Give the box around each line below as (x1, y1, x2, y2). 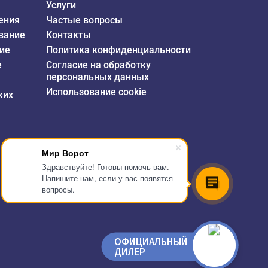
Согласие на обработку (45, 59, 151, 71)
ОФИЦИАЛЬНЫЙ (114, 235, 188, 248)
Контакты (45, 29, 91, 41)
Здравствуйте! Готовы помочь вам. (42, 161, 169, 172)
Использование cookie (45, 86, 147, 98)
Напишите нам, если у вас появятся (42, 172, 173, 184)
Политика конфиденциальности (45, 44, 191, 56)
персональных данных (45, 71, 149, 83)
